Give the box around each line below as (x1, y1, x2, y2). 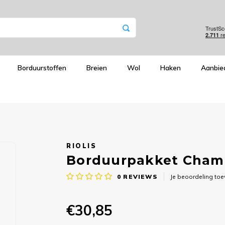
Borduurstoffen (18, 63, 66, 72)
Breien (86, 63, 107, 72)
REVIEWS (121, 172, 158, 180)
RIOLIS (66, 142, 97, 150)
